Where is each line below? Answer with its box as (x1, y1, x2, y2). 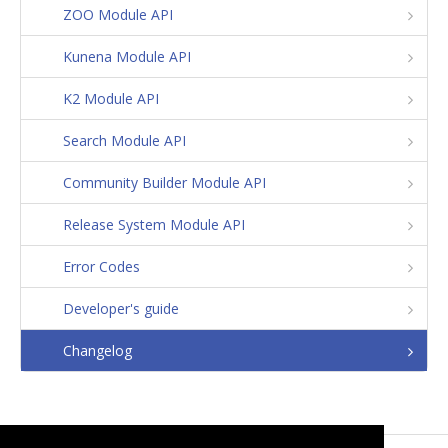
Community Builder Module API (63, 173, 266, 192)
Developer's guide (63, 299, 179, 318)
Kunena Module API (63, 47, 191, 66)
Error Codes (63, 257, 140, 276)
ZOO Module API (63, 5, 173, 24)
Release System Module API (63, 215, 245, 234)
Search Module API (63, 131, 186, 150)
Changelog (63, 341, 132, 360)
